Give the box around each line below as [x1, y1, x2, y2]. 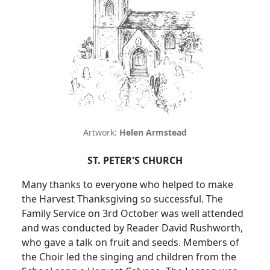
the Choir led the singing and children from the [22, 250, 236, 263]
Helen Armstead [119, 126, 187, 138]
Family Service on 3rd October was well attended [22, 206, 243, 220]
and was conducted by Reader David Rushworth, [22, 221, 243, 234]
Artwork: [83, 126, 119, 138]
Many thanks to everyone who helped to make [22, 177, 233, 191]
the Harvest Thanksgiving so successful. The [22, 192, 223, 206]
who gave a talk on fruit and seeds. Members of [22, 235, 239, 249]
